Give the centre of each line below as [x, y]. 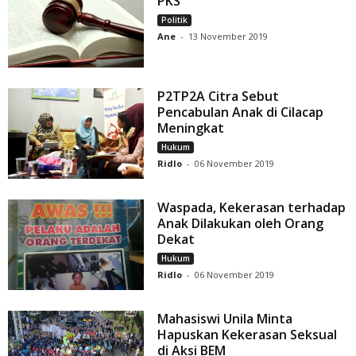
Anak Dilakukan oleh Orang [241, 223]
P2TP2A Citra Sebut [219, 96]
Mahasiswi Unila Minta [225, 318]
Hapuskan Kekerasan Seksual [248, 334]
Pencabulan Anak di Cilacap [241, 112]
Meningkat [191, 128]
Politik [175, 19]
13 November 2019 [228, 36]
